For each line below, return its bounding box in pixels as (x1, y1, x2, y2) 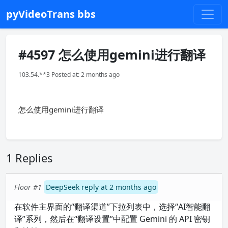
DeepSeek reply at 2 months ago (46, 182, 156, 192)
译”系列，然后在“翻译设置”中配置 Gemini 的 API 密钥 (14, 213, 210, 224)
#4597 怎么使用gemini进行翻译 (18, 46, 206, 63)
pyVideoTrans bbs (6, 7, 96, 21)
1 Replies (6, 151, 52, 165)
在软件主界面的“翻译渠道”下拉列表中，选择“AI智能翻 (14, 201, 210, 212)
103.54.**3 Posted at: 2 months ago (18, 70, 120, 79)
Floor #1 (14, 182, 42, 192)
